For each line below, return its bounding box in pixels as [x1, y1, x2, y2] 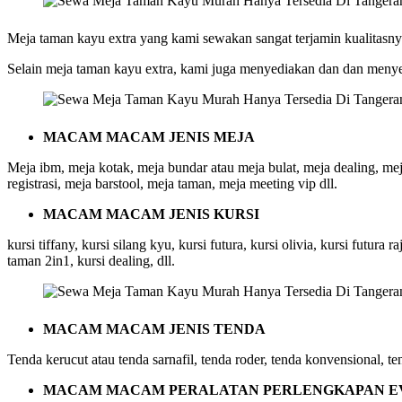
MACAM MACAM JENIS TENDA [43, 320, 266, 336]
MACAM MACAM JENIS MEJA [43, 128, 255, 144]
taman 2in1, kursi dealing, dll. [7, 252, 175, 268]
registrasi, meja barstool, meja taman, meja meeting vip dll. [7, 175, 337, 191]
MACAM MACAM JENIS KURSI [43, 205, 259, 222]
